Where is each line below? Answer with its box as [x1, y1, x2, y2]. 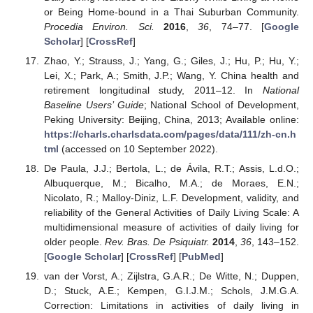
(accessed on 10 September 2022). [58, 143, 218, 155]
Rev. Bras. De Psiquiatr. [105, 236, 210, 248]
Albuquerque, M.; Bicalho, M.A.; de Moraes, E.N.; [43, 177, 299, 189]
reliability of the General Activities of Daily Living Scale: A [43, 207, 299, 219]
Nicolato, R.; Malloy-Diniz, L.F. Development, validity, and [43, 192, 299, 204]
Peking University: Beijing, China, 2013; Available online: [43, 114, 299, 126]
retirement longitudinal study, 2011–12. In [43, 85, 263, 96]
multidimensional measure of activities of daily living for [43, 221, 299, 233]
